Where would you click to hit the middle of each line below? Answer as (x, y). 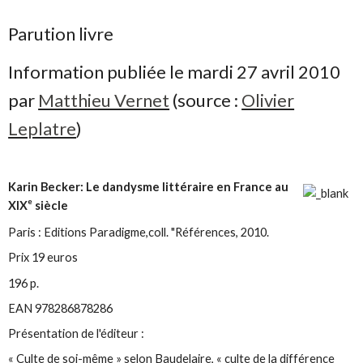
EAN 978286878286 (61, 308)
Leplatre (43, 128)
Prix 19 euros (43, 258)
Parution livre (61, 33)
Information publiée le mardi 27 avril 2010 (175, 71)
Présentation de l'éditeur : (77, 333)
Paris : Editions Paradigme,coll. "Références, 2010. (139, 233)
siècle (51, 206)
